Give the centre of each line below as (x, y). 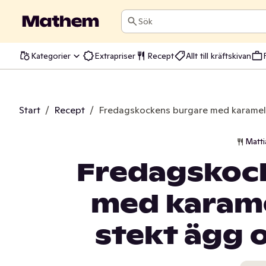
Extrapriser (115, 56)
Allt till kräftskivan (218, 56)
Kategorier (51, 56)
